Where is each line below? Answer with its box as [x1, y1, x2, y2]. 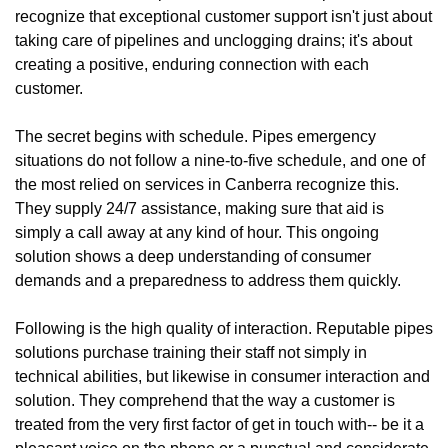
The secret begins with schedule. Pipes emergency [15, 127, 376, 145]
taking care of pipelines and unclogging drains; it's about [15, 31, 412, 49]
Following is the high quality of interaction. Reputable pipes [15, 319, 433, 337]
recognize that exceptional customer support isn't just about [15, 7, 432, 25]
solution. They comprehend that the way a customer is [15, 391, 395, 409]
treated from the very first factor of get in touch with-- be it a [15, 415, 424, 433]
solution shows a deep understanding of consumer [15, 247, 371, 265]
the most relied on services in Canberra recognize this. [15, 175, 399, 193]
